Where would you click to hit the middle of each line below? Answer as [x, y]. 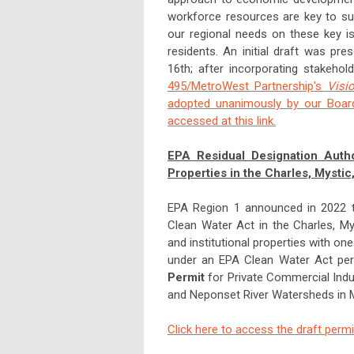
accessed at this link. [222, 121]
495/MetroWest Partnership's [247, 87]
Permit [186, 278]
